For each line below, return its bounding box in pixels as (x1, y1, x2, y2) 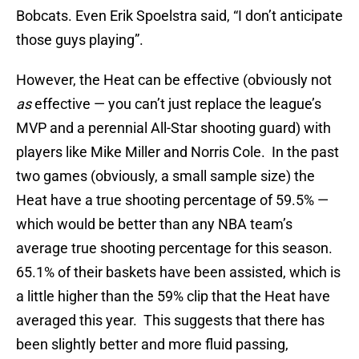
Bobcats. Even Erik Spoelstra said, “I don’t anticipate (16, 7, 343, 25)
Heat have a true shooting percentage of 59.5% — (16, 192, 329, 209)
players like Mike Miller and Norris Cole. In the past (16, 143, 339, 161)
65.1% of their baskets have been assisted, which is (16, 264, 341, 281)
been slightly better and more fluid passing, (16, 336, 288, 353)
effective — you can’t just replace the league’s (34, 95, 321, 113)
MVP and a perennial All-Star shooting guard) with (16, 119, 331, 137)
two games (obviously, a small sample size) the (16, 167, 315, 185)
